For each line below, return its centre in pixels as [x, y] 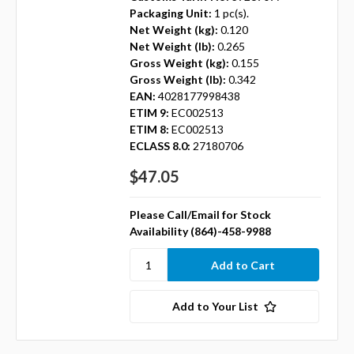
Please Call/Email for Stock [200, 215]
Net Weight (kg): [173, 30]
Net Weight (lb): [172, 47]
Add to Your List [215, 307]
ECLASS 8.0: [160, 146]
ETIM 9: [149, 113]
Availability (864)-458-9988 [200, 232]
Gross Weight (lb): [177, 80]
